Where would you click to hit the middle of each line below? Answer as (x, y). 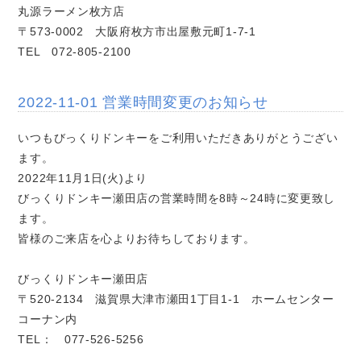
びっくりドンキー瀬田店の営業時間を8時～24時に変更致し (177, 199)
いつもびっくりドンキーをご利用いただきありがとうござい (178, 138)
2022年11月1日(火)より (83, 178)
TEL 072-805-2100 (75, 52)
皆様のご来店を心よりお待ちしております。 (137, 239)
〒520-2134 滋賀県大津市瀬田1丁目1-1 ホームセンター (176, 299)
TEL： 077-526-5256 (81, 340)
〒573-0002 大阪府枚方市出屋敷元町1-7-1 (137, 32)
